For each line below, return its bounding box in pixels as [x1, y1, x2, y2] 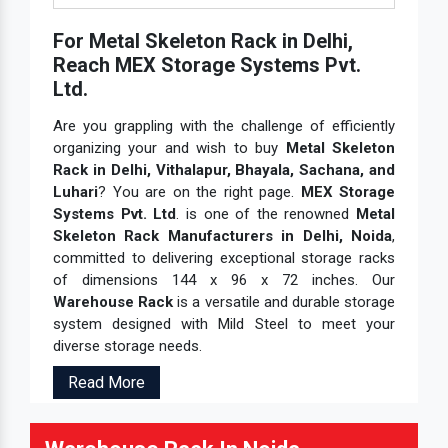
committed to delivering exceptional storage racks [53, 249, 395, 268]
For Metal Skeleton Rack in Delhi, [53, 29, 353, 54]
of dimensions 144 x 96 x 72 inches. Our [53, 271, 395, 290]
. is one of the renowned [176, 205, 356, 224]
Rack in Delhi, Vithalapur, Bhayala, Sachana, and [53, 161, 395, 180]
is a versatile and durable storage [173, 293, 396, 312]
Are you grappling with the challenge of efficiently [53, 117, 395, 136]
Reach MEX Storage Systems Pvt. [53, 53, 361, 78]
